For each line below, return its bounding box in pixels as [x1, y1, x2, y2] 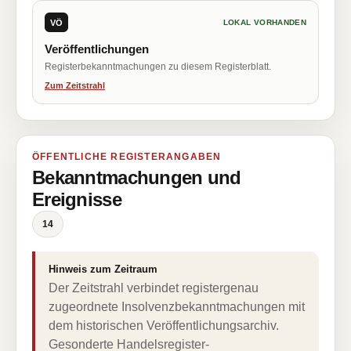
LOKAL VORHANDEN [223, 18, 306, 27]
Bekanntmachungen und [32, 167, 241, 188]
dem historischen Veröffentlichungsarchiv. [49, 319, 279, 332]
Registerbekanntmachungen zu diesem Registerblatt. [45, 61, 271, 72]
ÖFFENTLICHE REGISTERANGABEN [32, 151, 222, 162]
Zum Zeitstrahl [45, 81, 105, 90]
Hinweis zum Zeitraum [49, 263, 157, 275]
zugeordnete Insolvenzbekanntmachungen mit [49, 300, 305, 313]
